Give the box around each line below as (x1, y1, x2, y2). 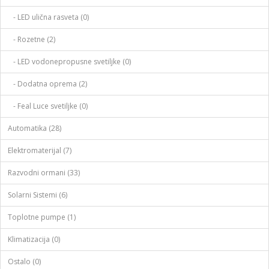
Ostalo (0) (8, 256, 41, 267)
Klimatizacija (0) (8, 234, 60, 244)
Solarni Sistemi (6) (8, 189, 67, 200)
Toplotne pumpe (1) (8, 211, 76, 222)
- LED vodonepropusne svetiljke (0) (8, 56, 131, 67)
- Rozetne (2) (8, 34, 55, 44)
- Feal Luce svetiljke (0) (8, 100, 88, 111)
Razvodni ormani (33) (8, 167, 80, 178)
